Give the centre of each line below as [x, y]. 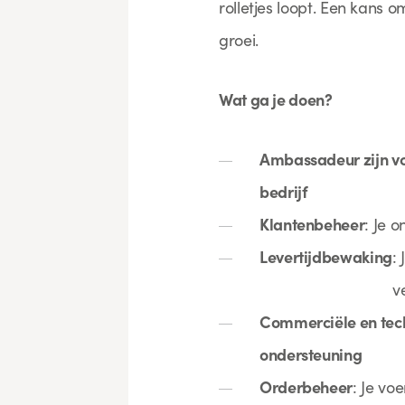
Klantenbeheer [312, 224]
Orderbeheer [306, 386]
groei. [239, 39]
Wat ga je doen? [276, 99]
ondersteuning [311, 354]
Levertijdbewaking [326, 256]
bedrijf [284, 191]
